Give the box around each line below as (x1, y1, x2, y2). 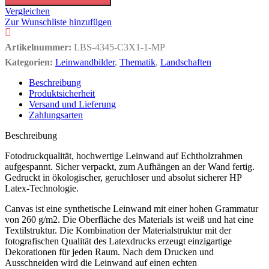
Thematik (119, 56, 156, 67)
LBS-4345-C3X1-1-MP (74, 41, 165, 52)
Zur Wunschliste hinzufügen (5, 16, 112, 27)
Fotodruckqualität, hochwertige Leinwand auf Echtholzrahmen (5, 150, 243, 161)
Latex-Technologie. (5, 183, 79, 193)
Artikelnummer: (5, 41, 74, 52)
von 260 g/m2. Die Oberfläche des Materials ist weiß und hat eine (5, 214, 253, 225)
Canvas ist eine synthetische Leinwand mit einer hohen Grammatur (5, 203, 258, 214)
